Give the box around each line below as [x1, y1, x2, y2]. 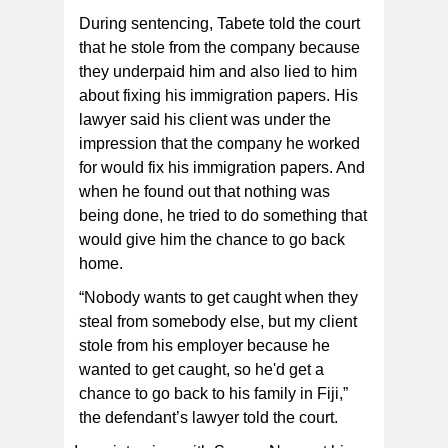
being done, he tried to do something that [79, 207, 368, 225]
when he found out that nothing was [79, 183, 331, 201]
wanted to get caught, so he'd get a [79, 361, 325, 379]
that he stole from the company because [79, 39, 361, 57]
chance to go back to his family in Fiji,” [79, 385, 349, 403]
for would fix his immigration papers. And [79, 159, 366, 177]
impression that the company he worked [79, 135, 361, 153]
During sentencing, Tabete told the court [79, 15, 361, 33]
